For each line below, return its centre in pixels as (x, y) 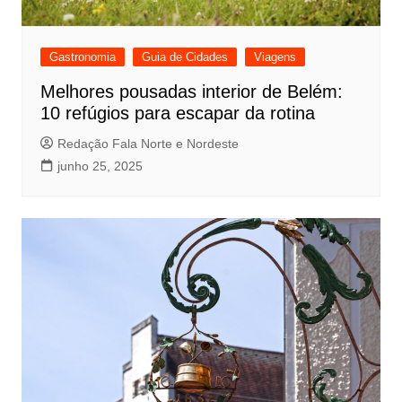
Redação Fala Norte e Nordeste (148, 143)
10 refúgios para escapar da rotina (177, 113)
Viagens (275, 57)
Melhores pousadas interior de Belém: (191, 91)
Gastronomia (82, 57)
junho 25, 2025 (100, 166)
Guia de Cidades (184, 57)
